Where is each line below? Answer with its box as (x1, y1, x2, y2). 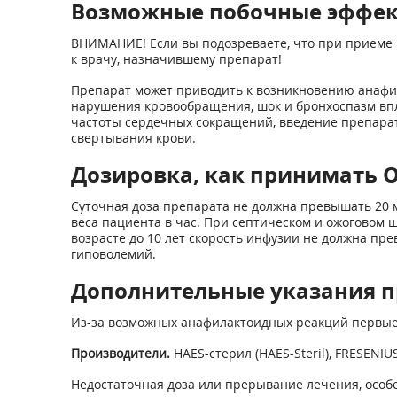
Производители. (70, 345, 174, 362)
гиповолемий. (70, 245, 156, 262)
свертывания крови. (70, 129, 196, 146)
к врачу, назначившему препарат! (70, 51, 282, 67)
